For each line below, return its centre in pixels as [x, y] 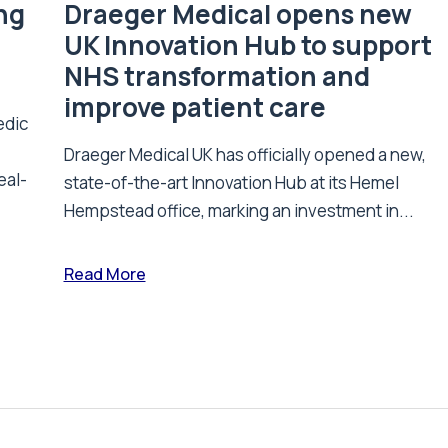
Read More [104, 273]
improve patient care [194, 106]
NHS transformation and [216, 75]
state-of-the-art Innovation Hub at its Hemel [231, 182]
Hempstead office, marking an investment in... [238, 210]
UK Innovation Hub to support [247, 44]
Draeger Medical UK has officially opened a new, [244, 154]
